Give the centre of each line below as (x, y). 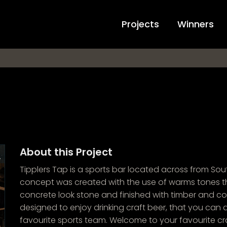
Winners (196, 24)
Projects (140, 24)
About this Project (66, 152)
